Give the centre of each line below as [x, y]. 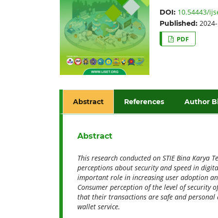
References [144, 101]
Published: [179, 23]
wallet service [98, 206]
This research [99, 158]
